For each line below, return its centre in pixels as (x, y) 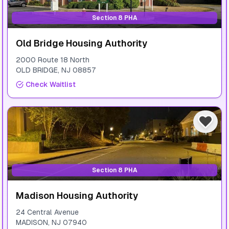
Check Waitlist (51, 84)
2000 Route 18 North (53, 60)
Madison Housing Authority (77, 196)
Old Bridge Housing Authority (82, 43)
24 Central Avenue (47, 212)
